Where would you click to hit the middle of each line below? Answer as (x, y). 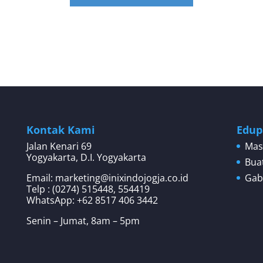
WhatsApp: (51, 200)
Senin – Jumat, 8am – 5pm (83, 220)
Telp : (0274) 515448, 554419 (88, 189)
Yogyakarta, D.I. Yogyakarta (86, 157)
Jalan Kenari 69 (59, 146)
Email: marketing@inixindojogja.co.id (107, 178)
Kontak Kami (60, 129)
